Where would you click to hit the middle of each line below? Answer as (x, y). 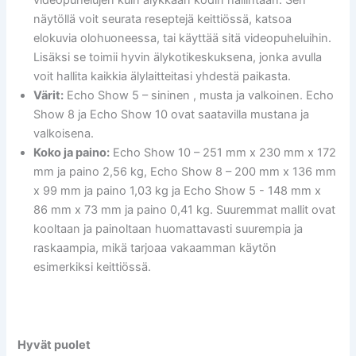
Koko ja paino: (72, 152)
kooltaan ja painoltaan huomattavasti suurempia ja (168, 228)
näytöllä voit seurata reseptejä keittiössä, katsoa (163, 19)
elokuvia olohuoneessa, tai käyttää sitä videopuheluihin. (183, 38)
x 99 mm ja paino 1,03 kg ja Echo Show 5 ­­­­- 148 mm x (178, 190)
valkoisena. (64, 133)
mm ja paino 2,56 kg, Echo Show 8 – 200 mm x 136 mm (185, 171)
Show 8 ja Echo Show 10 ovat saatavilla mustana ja (172, 114)
